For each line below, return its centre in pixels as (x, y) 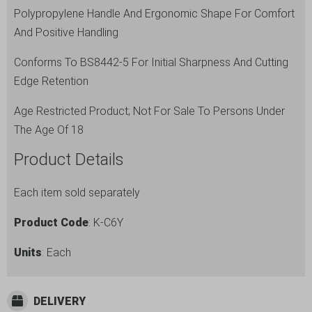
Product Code (51, 223)
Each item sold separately (77, 193)
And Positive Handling (66, 32)
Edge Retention (51, 81)
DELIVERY (60, 301)
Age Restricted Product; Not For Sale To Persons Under (149, 111)
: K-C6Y (106, 223)
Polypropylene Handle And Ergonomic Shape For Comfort (154, 14)
